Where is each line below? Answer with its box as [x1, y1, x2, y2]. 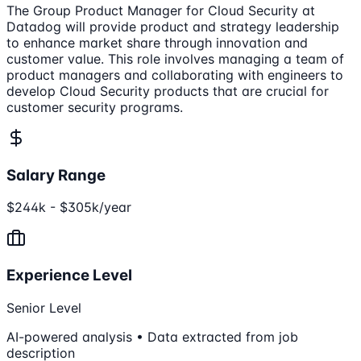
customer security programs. [6, 98, 183, 115]
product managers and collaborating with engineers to [6, 66, 343, 83]
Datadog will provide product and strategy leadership [6, 18, 339, 35]
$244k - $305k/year [6, 199, 131, 216]
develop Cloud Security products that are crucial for [6, 82, 329, 99]
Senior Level [6, 299, 81, 316]
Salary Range [6, 165, 106, 185]
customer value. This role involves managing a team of [6, 50, 344, 67]
